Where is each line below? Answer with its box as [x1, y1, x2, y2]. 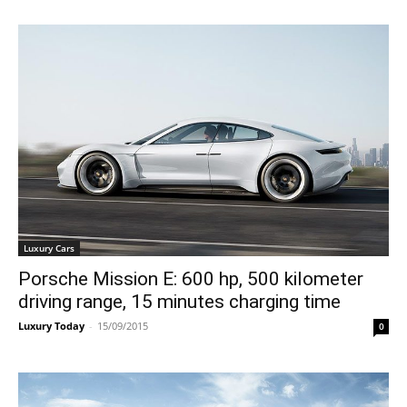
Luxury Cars [24, 242, 74, 254]
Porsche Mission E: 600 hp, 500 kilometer [18, 268, 363, 290]
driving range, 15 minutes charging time [18, 291, 341, 313]
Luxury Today [18, 319, 84, 333]
